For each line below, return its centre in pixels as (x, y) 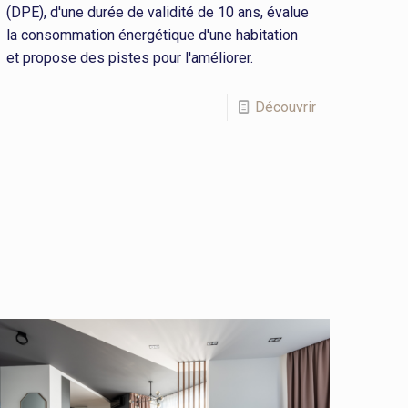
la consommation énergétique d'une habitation (153, 36)
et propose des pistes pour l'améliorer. (130, 58)
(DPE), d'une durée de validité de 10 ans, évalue (158, 13)
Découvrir (285, 107)
